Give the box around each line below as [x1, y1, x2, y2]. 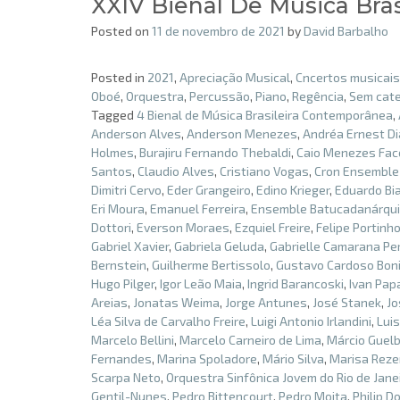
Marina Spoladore [157, 350, 257, 366]
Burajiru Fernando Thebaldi [139, 144, 291, 160]
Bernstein [91, 256, 146, 272]
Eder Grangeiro [167, 181, 251, 197]
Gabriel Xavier [91, 237, 169, 254]
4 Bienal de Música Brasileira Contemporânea [137, 106, 393, 122]
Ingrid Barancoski [247, 275, 344, 291]
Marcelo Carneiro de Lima [179, 331, 321, 347]
